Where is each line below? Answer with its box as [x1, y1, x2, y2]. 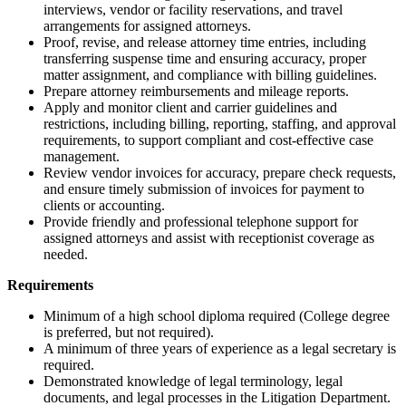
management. [43, 149, 120, 165]
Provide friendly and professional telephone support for [43, 214, 358, 230]
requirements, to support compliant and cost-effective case [43, 132, 373, 149]
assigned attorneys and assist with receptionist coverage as [43, 230, 374, 246]
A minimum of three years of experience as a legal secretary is [43, 341, 396, 357]
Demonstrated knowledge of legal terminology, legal [43, 373, 343, 390]
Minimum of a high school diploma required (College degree [43, 308, 390, 324]
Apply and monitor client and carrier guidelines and [43, 100, 337, 116]
